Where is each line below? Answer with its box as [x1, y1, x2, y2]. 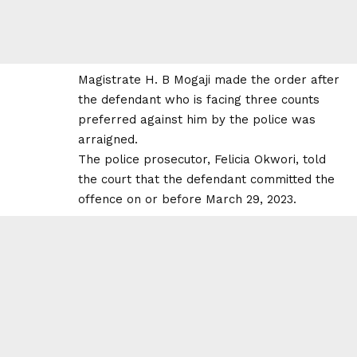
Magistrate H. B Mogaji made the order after [78, 72, 339, 87]
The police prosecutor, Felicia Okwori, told [78, 151, 326, 167]
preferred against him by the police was [78, 112, 316, 127]
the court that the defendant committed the [78, 171, 335, 186]
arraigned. [78, 131, 138, 147]
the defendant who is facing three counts [78, 92, 320, 107]
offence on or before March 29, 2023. [78, 191, 296, 206]
